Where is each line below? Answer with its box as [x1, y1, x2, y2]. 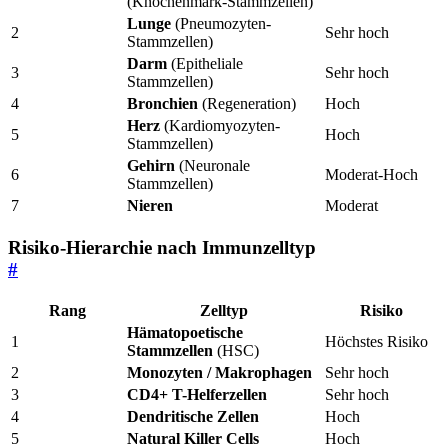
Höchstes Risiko [325, 333, 428, 351]
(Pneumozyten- [171, 14, 271, 32]
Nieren [127, 196, 173, 214]
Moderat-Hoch [325, 165, 418, 183]
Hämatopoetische [127, 324, 243, 342]
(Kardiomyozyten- [160, 116, 280, 134]
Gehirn [127, 156, 175, 174]
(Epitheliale [167, 54, 243, 72]
